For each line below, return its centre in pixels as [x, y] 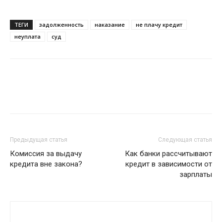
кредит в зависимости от [169, 164]
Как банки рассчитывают [168, 154]
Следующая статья [185, 140]
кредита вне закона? [46, 164]
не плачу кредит [159, 25]
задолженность [61, 25]
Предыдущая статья [39, 140]
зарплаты [196, 174]
